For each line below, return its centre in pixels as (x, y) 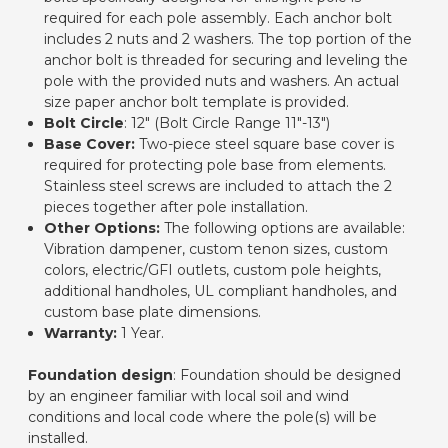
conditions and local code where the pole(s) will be (202, 417)
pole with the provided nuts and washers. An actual (222, 81)
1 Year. (143, 333)
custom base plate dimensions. (153, 312)
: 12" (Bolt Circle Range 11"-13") (227, 123)
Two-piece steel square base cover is (267, 144)
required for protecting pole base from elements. (215, 165)
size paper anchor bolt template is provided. (197, 102)
